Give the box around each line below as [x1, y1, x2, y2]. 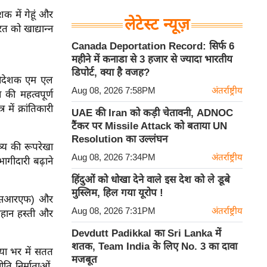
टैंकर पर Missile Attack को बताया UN [72, 120, 227, 132]
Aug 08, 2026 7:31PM [72, 206, 156, 216]
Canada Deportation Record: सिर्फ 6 [72, 41, 234, 52]
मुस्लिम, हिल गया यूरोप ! [72, 187, 163, 198]
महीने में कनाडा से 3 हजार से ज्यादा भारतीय [72, 54, 232, 65]
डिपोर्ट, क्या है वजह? [72, 67, 150, 78]
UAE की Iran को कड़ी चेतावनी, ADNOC [72, 107, 233, 119]
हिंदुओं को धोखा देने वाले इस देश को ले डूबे [72, 174, 230, 185]
